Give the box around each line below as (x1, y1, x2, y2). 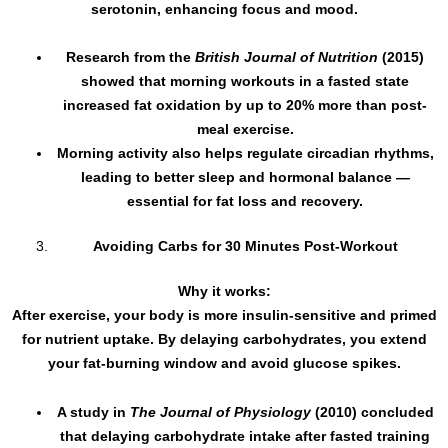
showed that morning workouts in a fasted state (81, 73, 409, 90)
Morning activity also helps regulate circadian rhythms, (56, 145, 434, 162)
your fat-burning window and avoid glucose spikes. (47, 355, 401, 372)
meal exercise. (196, 121, 294, 138)
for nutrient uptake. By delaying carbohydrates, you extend (21, 331, 427, 348)
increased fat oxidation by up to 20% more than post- (63, 97, 427, 114)
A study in (56, 403, 130, 420)
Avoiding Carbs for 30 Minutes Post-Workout (92, 238, 398, 255)
